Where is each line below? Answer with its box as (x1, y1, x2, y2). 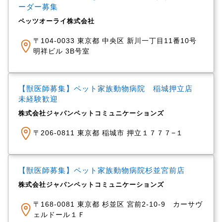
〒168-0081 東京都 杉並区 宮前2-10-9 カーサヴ (33, 200, 203, 208)
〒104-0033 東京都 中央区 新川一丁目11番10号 (33, 37, 197, 45)
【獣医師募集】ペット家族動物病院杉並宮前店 (18, 166, 185, 174)
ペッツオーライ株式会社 (18, 17, 95, 25)
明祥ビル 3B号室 (33, 47, 90, 55)
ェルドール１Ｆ (33, 211, 85, 219)
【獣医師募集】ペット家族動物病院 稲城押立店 (18, 84, 201, 93)
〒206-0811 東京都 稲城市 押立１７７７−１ (33, 129, 183, 137)
